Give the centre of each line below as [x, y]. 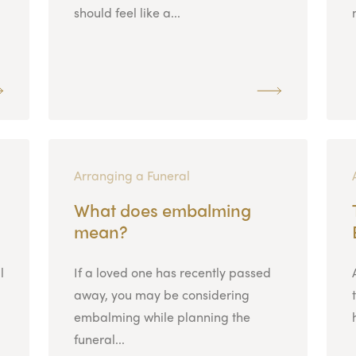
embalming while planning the [162, 316]
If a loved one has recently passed [172, 272]
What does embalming [162, 209]
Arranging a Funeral [132, 175]
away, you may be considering [161, 294]
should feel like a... [127, 12]
